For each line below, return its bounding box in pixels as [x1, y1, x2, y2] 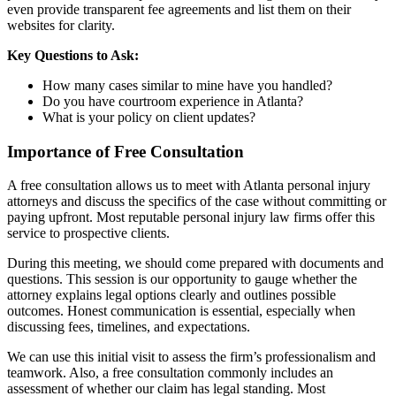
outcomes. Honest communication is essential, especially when [7, 303, 355, 319]
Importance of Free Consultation [7, 141, 244, 161]
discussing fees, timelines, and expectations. [7, 319, 250, 335]
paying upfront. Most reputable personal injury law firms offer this [7, 209, 375, 225]
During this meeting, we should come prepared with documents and [7, 255, 384, 271]
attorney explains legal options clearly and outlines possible [7, 287, 336, 303]
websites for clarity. [7, 17, 115, 33]
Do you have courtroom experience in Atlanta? [42, 93, 303, 109]
